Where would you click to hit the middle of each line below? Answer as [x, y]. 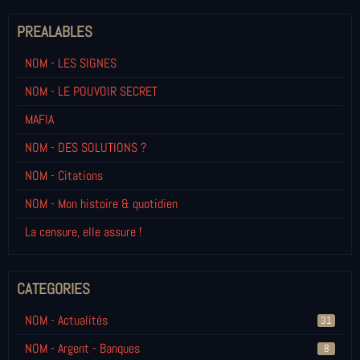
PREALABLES [55, 32]
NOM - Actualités [66, 321]
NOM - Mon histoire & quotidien [101, 204]
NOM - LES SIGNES [71, 63]
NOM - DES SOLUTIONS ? [86, 148]
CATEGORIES [53, 289]
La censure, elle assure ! [83, 232]
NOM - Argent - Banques [82, 349]
